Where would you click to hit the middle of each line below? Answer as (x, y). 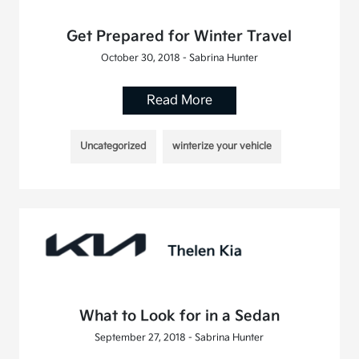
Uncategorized (114, 146)
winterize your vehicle (222, 146)
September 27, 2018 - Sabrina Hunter (179, 338)
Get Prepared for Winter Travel (179, 36)
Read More (179, 100)
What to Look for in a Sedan (179, 317)
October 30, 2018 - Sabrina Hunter (179, 58)
